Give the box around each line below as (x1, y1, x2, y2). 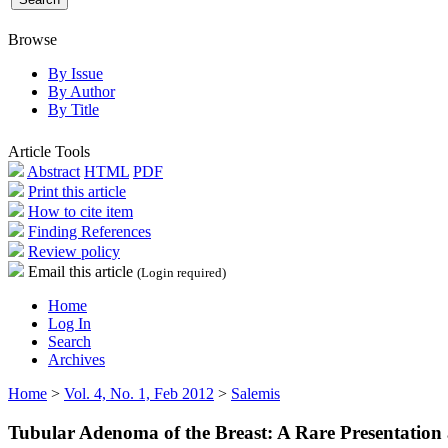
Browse (8, 30, 57, 48)
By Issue (48, 64, 103, 82)
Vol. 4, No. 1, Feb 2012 (64, 384, 214, 402)
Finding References (28, 222, 151, 240)
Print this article (28, 182, 126, 200)
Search (48, 332, 91, 350)
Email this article (24, 262, 137, 280)
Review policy (28, 242, 120, 260)
